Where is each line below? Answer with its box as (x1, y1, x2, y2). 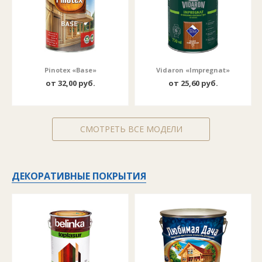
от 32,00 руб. (45, 78, 95, 88)
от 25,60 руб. (168, 78, 218, 88)
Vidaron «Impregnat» (156, 65, 230, 74)
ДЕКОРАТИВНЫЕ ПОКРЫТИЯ (12, 170, 146, 182)
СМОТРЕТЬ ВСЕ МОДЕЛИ (80, 123, 182, 135)
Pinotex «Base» (44, 65, 96, 74)
